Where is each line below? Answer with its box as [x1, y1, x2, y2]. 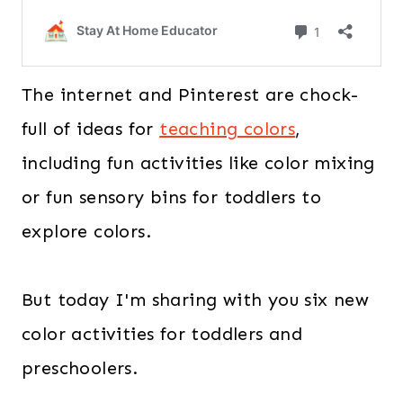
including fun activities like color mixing [22, 152, 375, 175]
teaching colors [159, 118, 296, 140]
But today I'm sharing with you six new [22, 289, 370, 311]
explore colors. [22, 220, 151, 243]
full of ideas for [22, 118, 160, 140]
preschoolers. [22, 357, 139, 380]
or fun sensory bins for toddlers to [22, 186, 321, 209]
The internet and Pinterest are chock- [22, 84, 359, 106]
